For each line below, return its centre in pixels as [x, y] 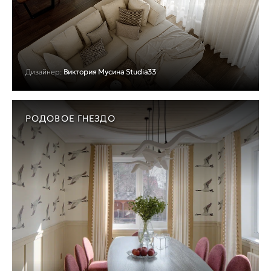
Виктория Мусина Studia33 [110, 72]
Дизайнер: [44, 72]
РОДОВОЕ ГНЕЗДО [70, 119]
